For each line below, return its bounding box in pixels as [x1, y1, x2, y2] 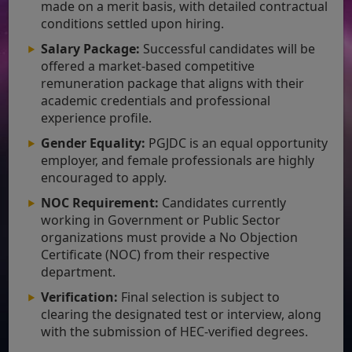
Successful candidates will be [140, 39, 316, 57]
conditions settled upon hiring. [41, 14, 225, 32]
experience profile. [41, 108, 152, 126]
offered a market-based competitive [41, 57, 255, 75]
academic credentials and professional [41, 91, 271, 109]
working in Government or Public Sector [41, 211, 281, 229]
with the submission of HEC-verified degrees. [41, 322, 309, 340]
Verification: [41, 288, 119, 306]
